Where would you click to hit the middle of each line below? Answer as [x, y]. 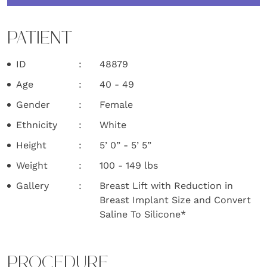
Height [31, 145]
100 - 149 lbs [129, 165]
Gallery [32, 185]
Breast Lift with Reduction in [166, 185]
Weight [32, 165]
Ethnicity [37, 125]
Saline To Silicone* [143, 214]
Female [116, 104]
